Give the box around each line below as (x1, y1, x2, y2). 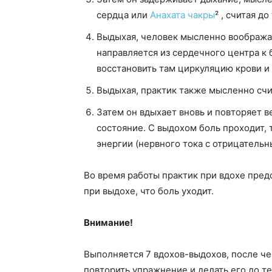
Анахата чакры (150, 8, 215, 21)
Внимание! (84, 216, 133, 228)
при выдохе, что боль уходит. (84, 185, 214, 197)
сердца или (97, 8, 150, 21)
